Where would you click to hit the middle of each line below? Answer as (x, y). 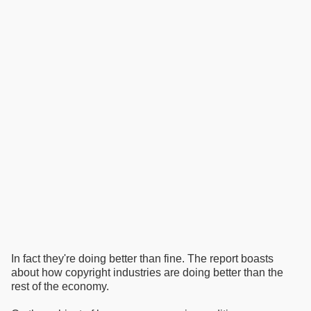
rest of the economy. (60, 287)
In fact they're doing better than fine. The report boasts (142, 259)
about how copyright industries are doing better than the (147, 273)
